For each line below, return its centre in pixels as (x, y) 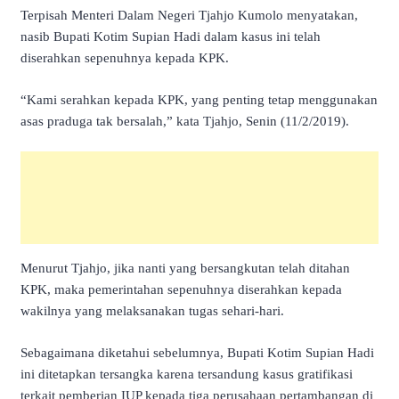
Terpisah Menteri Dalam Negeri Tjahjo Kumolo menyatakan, (189, 16)
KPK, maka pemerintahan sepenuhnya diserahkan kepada (181, 290)
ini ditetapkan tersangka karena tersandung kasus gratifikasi (187, 374)
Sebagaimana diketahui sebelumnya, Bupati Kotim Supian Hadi (197, 352)
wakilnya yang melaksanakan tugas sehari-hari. (152, 311)
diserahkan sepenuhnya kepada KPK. (125, 58)
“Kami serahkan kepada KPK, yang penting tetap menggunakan (199, 99)
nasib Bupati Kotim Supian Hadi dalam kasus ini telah (171, 37)
